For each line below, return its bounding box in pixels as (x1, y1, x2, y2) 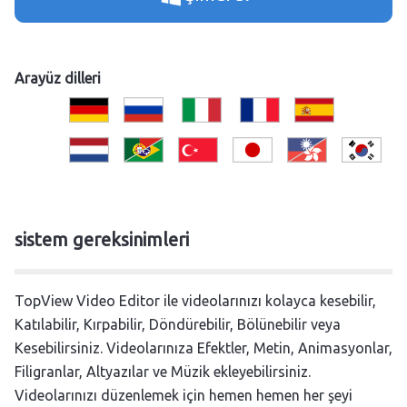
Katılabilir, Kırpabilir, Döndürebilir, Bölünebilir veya (15, 316, 341, 333)
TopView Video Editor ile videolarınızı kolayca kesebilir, (15, 293, 376, 310)
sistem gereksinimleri (15, 229, 189, 251)
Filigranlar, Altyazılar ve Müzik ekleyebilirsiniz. (15, 363, 311, 381)
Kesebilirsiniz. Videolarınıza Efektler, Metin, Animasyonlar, (15, 340, 392, 357)
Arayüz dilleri (15, 70, 101, 87)
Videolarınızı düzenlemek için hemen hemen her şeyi (15, 387, 352, 404)
